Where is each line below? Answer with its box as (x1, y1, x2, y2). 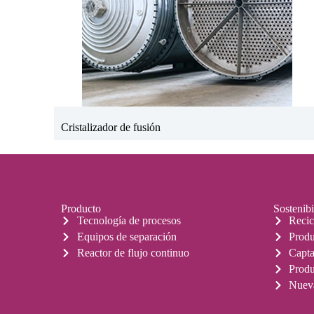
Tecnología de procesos (76, 214, 181, 226)
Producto (61, 203, 102, 214)
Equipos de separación (76, 231, 177, 243)
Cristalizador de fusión (61, 121, 161, 133)
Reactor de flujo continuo (76, 247, 189, 259)
